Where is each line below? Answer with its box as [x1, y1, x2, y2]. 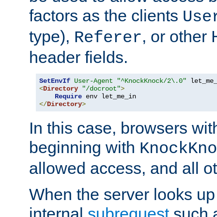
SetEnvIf [39, 77, 70, 85]
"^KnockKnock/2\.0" [117, 77, 186, 85]
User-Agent [74, 77, 113, 85]
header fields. [29, 48, 128, 67]
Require [55, 93, 82, 101]
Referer [74, 29, 142, 47]
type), [29, 27, 74, 46]
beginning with [29, 138, 139, 157]
